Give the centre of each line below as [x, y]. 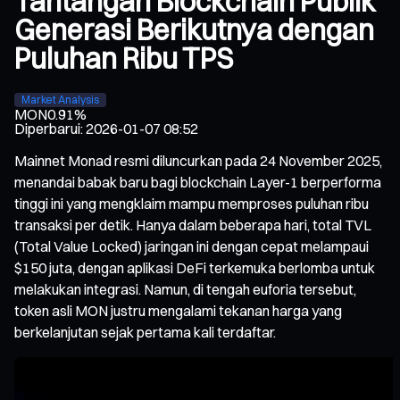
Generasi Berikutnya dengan [194, 30]
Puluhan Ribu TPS [124, 59]
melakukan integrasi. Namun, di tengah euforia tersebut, [185, 289]
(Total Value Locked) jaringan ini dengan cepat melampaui [192, 246]
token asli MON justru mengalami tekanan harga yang [178, 310]
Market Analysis [60, 99]
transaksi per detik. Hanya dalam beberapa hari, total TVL [193, 225]
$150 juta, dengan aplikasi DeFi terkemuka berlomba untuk [195, 267]
